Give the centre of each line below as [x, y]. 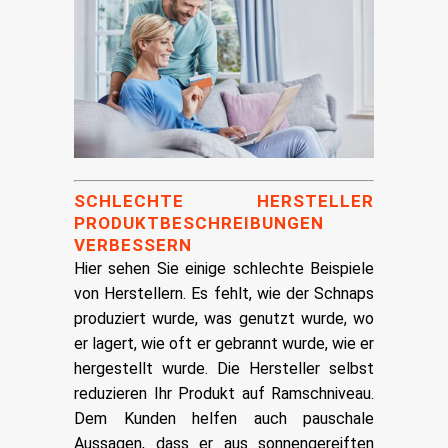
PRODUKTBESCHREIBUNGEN [199, 222]
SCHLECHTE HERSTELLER [224, 200]
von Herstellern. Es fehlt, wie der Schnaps [224, 293]
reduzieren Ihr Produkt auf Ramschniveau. [224, 393]
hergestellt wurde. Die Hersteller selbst [224, 368]
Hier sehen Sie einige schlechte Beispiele [224, 268]
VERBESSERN [133, 244]
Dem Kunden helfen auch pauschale [224, 418]
